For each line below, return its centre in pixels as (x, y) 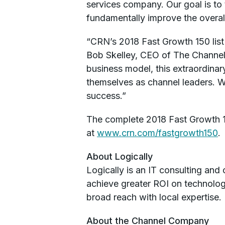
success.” (106, 96)
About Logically (121, 156)
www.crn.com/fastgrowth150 (157, 133)
